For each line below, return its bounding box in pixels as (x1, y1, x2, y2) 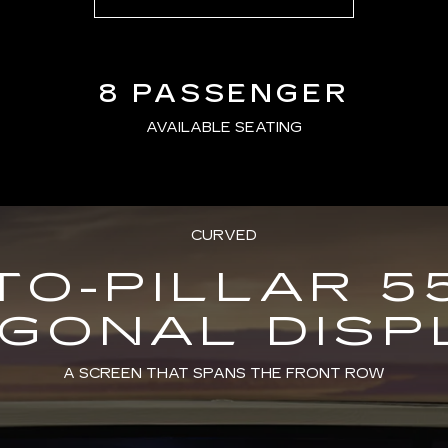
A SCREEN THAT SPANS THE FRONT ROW (63, 364, 385, 382)
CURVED (191, 226, 257, 244)
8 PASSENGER (99, 77, 349, 109)
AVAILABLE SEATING (146, 118, 302, 136)
